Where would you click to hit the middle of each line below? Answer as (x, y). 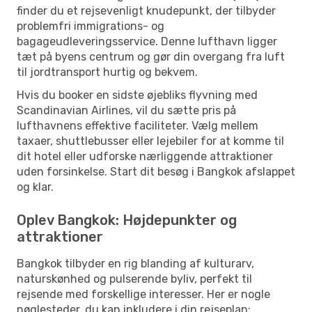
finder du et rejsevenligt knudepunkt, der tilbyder (146, 10)
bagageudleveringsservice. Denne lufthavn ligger (147, 41)
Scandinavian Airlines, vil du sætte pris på (126, 110)
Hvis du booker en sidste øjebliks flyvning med (137, 95)
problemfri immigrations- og (91, 26)
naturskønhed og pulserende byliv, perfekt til (134, 279)
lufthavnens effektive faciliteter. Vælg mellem (138, 125)
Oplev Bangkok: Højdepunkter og (127, 220)
